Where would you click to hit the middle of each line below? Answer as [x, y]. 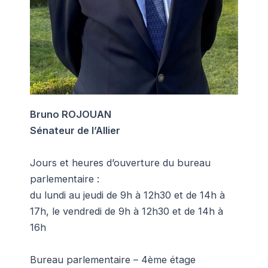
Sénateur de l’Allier [75, 131]
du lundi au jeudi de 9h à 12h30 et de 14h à [127, 195]
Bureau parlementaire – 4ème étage [113, 260]
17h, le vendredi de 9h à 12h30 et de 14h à [127, 211]
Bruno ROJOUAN [71, 115]
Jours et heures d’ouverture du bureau [120, 163]
